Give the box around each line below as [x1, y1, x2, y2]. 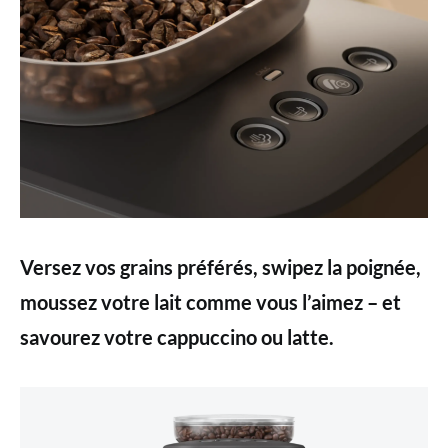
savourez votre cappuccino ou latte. [20, 325, 334, 350]
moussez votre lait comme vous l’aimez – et [20, 290, 401, 315]
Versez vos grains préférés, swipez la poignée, [20, 255, 421, 280]
